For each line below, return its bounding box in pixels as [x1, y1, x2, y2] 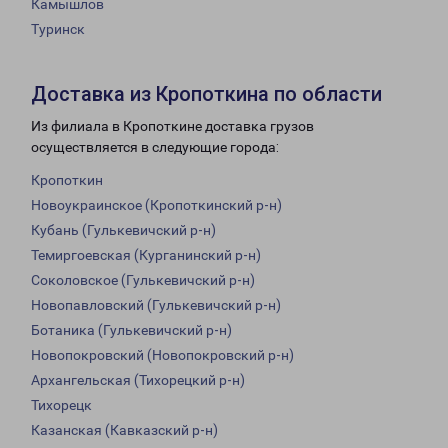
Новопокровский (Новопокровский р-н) [31, 347, 294, 364]
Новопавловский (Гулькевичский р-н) [31, 297, 281, 314]
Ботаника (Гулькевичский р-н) [31, 322, 232, 339]
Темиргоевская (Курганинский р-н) [31, 247, 261, 264]
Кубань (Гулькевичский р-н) [31, 222, 216, 239]
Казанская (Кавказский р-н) [31, 422, 218, 439]
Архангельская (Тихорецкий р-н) [31, 372, 245, 389]
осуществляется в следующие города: [31, 139, 279, 156]
